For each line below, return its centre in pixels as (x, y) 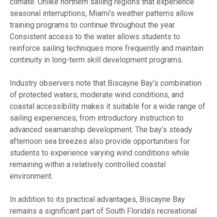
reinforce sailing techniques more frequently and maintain (107, 48)
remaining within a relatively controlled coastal (88, 164)
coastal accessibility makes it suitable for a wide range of (108, 106)
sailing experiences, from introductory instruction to (97, 118)
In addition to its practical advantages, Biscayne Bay (97, 199)
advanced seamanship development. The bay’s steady (101, 129)
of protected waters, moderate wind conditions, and (97, 94)
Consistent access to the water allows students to (95, 36)
